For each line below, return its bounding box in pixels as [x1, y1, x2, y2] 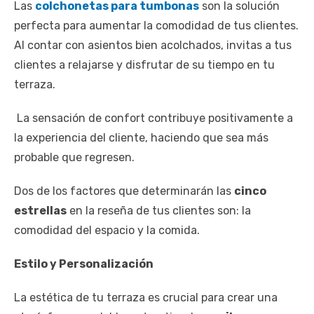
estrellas [14, 204, 67, 218]
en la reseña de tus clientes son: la [67, 204, 251, 218]
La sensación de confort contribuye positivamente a [14, 111, 293, 125]
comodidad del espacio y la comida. [14, 224, 200, 238]
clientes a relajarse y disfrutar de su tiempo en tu [14, 58, 275, 72]
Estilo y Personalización [14, 257, 153, 271]
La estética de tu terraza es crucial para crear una [14, 291, 278, 305]
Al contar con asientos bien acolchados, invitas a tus [14, 39, 292, 53]
